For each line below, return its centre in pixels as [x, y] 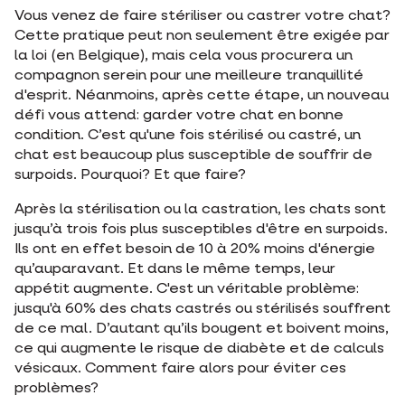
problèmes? [57, 389]
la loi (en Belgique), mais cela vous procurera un [184, 57]
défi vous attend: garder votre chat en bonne [179, 116]
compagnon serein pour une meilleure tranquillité [189, 76]
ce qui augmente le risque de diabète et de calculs [199, 349]
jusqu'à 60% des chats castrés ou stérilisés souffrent [202, 310]
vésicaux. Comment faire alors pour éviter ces [180, 369]
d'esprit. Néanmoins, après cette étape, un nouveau [202, 96]
